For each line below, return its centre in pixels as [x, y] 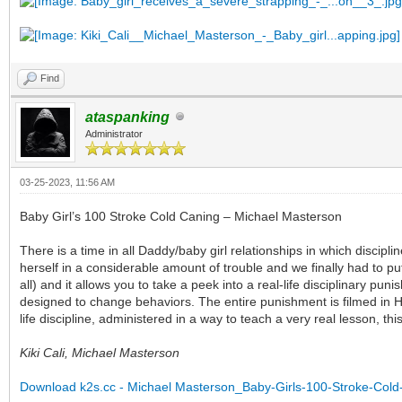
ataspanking [127, 118]
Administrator [114, 134]
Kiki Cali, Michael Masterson [100, 353]
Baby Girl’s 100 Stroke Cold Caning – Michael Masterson [181, 217]
